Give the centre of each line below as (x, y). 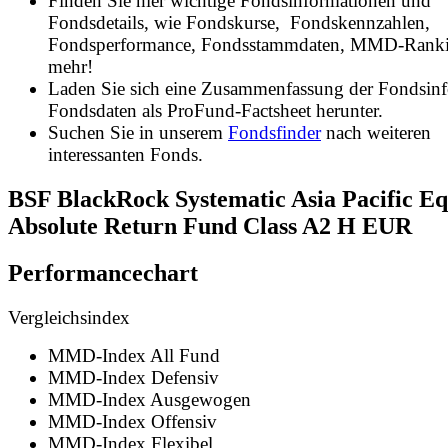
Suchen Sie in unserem (138, 132)
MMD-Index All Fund (134, 355)
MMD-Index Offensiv (132, 421)
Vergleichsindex (69, 317)
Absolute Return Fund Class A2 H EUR (210, 225)
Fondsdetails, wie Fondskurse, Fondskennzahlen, (239, 22)
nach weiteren (376, 132)
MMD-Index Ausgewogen (149, 399)
